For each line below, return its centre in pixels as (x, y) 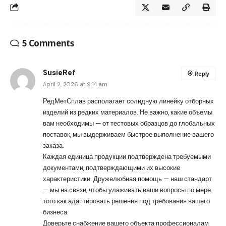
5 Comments (48, 43)
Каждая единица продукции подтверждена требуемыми (127, 156)
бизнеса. (56, 212)
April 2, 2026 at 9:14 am (75, 84)
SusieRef (59, 72)
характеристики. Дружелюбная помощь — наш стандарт (127, 179)
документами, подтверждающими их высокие (111, 167)
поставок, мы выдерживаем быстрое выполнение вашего (128, 134)
